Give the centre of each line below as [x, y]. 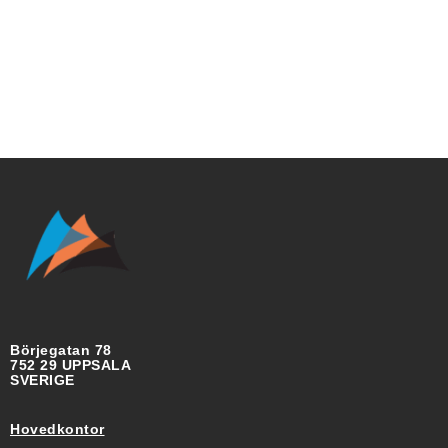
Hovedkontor [57, 429]
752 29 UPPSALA [70, 365]
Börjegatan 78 [61, 350]
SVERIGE [42, 380]
